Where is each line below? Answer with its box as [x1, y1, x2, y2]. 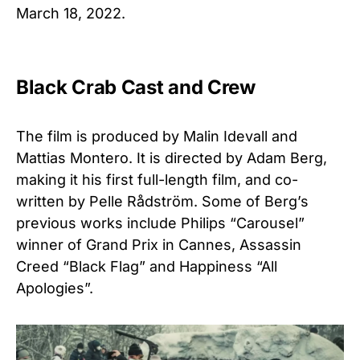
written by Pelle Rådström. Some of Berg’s [16, 193, 309, 211]
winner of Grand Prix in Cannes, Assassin [16, 236, 301, 254]
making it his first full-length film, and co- [16, 171, 298, 189]
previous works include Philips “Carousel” [16, 215, 305, 232]
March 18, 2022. [16, 5, 125, 22]
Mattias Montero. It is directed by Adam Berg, [16, 149, 327, 167]
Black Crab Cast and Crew [16, 76, 256, 100]
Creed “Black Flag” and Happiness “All [16, 258, 277, 276]
